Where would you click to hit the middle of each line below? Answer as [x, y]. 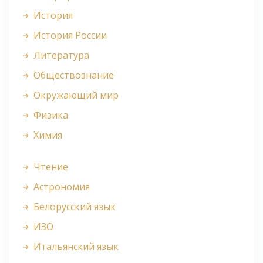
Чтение [50, 167]
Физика [50, 115]
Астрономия [60, 187]
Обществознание [73, 75]
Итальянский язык [75, 247]
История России [69, 36]
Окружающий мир [75, 95]
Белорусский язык [73, 207]
